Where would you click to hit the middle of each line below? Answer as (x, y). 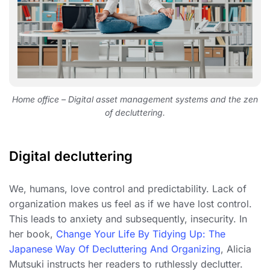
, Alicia (236, 249)
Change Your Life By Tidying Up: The (141, 234)
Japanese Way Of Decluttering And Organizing (115, 249)
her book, (33, 234)
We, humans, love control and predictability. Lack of (128, 189)
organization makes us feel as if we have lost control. (130, 204)
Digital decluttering (71, 156)
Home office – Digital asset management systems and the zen (135, 99)
